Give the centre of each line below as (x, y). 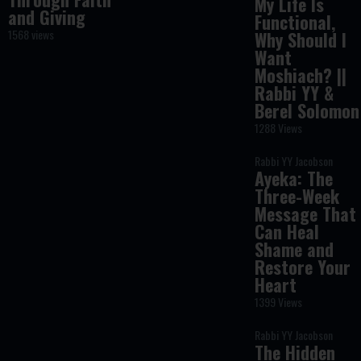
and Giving (46, 17)
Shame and (295, 249)
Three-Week (297, 196)
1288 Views (279, 128)
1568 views (31, 34)
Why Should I (301, 39)
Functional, (295, 22)
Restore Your (303, 267)
